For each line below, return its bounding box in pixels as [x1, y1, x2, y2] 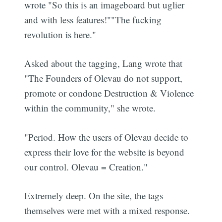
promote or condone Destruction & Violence [24, 87, 194, 100]
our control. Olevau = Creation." [24, 160, 148, 173]
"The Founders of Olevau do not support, [24, 72, 183, 85]
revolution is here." [24, 28, 97, 41]
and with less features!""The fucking [24, 13, 162, 26]
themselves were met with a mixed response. [24, 204, 190, 217]
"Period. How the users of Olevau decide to [24, 130, 189, 143]
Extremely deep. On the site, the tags [24, 189, 164, 202]
